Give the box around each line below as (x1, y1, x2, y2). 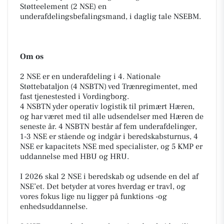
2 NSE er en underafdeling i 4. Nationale (20, 71, 160, 81)
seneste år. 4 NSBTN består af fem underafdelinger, (20, 121, 197, 131)
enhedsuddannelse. (20, 201, 87, 211)
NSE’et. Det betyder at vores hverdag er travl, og (20, 181, 185, 191)
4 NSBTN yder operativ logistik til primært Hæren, (20, 101, 194, 111)
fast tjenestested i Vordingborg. (20, 91, 129, 101)
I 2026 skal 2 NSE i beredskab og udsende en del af (20, 171, 198, 181)
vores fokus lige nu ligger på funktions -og (20, 191, 167, 201)
